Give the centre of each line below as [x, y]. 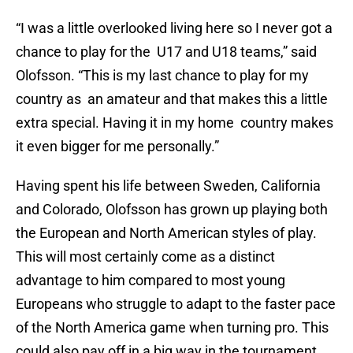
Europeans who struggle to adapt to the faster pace [176, 304]
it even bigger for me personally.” [117, 147]
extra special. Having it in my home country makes [175, 123]
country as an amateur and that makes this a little [172, 99]
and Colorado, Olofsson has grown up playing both [172, 210]
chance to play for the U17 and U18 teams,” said [166, 52]
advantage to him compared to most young [150, 281]
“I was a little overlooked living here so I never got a [174, 28]
